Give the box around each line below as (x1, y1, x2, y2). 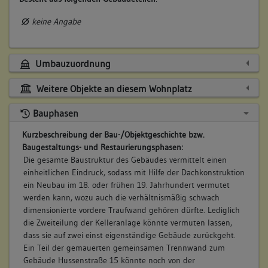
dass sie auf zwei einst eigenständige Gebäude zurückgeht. (23, 229, 236, 240)
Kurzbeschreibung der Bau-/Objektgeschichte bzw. (22, 129, 205, 140)
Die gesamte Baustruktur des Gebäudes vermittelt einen (23, 154, 227, 165)
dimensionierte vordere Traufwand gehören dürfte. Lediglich (23, 204, 240, 215)
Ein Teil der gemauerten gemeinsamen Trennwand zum (23, 242, 225, 253)
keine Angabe (32, 16, 81, 27)
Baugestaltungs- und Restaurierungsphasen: (22, 141, 183, 153)
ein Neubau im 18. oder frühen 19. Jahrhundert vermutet (23, 179, 230, 190)
